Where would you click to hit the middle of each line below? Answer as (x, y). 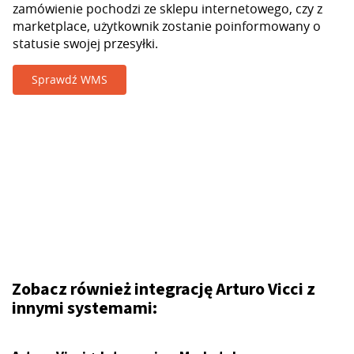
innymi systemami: (85, 308)
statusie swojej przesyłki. (85, 43)
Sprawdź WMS (70, 79)
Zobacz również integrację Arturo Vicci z (164, 289)
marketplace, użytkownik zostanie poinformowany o (167, 26)
